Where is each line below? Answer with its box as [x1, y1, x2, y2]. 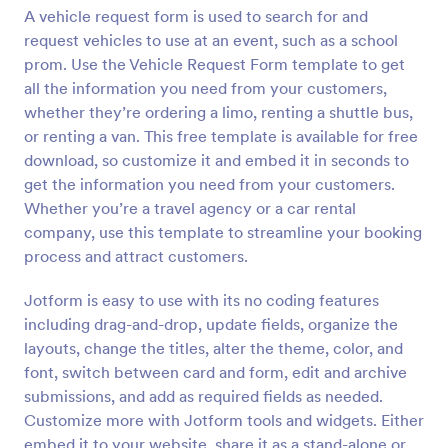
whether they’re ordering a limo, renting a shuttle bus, [24, 102, 413, 122]
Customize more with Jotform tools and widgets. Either [24, 410, 424, 430]
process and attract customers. [24, 246, 248, 266]
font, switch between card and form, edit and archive [24, 362, 407, 382]
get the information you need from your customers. [24, 174, 395, 194]
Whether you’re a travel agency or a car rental [24, 198, 356, 218]
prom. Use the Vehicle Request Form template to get [24, 54, 405, 74]
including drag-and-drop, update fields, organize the [24, 314, 398, 334]
